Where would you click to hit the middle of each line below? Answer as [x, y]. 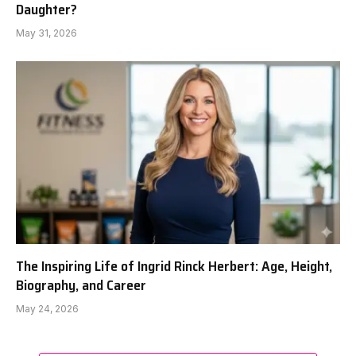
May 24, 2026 [47, 308]
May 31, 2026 [46, 33]
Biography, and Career [81, 285]
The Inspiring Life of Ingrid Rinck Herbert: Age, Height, [174, 266]
